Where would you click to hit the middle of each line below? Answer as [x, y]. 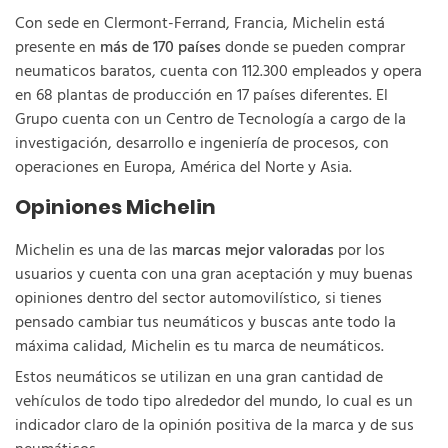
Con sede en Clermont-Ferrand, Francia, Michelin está [200, 23]
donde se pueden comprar [313, 47]
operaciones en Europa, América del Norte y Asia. [183, 167]
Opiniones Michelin [115, 206]
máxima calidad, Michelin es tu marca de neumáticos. [199, 346]
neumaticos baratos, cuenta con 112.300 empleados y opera [218, 71]
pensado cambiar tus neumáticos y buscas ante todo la [205, 322]
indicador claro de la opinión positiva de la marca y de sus [214, 425]
